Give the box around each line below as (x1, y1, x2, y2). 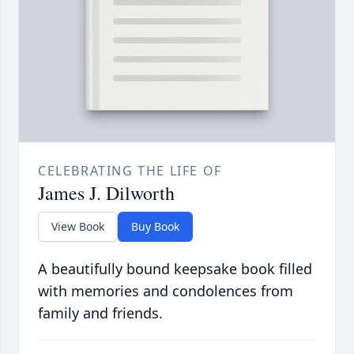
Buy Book (131, 219, 179, 235)
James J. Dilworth (38, 180, 175, 206)
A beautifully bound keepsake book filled (38, 259, 312, 279)
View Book (51, 219, 104, 235)
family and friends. (38, 303, 163, 323)
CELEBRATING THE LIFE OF (38, 162, 222, 180)
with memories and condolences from (38, 281, 293, 301)
